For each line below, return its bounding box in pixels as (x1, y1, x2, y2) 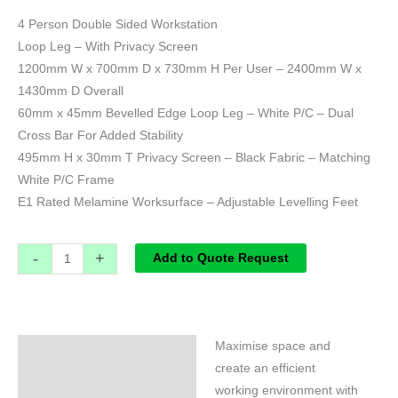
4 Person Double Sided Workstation (18, 18, 218, 32)
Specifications (27, 346, 115, 360)
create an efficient (214, 362, 315, 376)
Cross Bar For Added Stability (18, 129, 183, 143)
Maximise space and (214, 339, 330, 354)
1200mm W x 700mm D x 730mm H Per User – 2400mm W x (18, 62, 362, 76)
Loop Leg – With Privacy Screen (18, 40, 198, 54)
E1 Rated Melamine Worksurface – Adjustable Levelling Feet (18, 195, 358, 210)
